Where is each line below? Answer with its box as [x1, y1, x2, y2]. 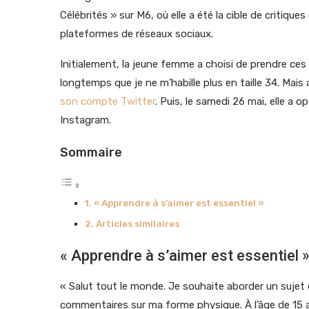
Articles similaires [95, 217, 179, 229]
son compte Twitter [60, 94, 155, 108]
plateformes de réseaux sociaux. [60, 27, 213, 40]
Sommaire [60, 144, 122, 160]
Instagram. [60, 113, 111, 126]
